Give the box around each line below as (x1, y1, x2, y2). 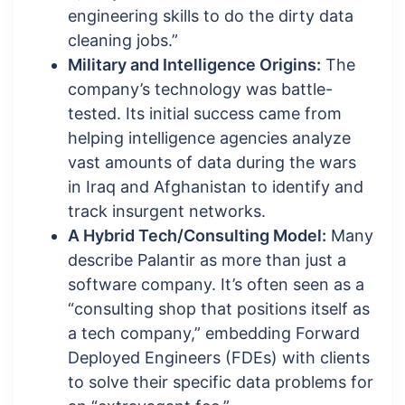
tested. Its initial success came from (68, 104, 342, 124)
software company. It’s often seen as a (68, 275, 364, 295)
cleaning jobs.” (68, 31, 178, 51)
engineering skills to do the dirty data (68, 6, 353, 26)
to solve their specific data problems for (68, 372, 373, 392)
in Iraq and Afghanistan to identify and (68, 177, 363, 197)
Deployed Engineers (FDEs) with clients (68, 348, 370, 368)
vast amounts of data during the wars (68, 153, 356, 173)
